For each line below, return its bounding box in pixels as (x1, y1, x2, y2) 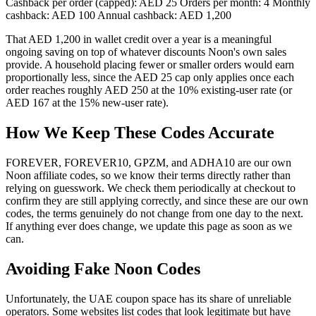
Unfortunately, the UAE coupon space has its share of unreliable (6, 292, 291, 305)
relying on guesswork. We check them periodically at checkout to (6, 182, 296, 195)
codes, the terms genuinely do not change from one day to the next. (6, 207, 303, 220)
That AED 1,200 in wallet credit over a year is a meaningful (6, 33, 272, 46)
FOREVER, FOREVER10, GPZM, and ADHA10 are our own (6, 157, 291, 169)
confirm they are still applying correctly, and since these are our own (6, 195, 308, 207)
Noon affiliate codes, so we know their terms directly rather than (6, 169, 291, 182)
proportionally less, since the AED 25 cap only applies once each (6, 71, 294, 84)
